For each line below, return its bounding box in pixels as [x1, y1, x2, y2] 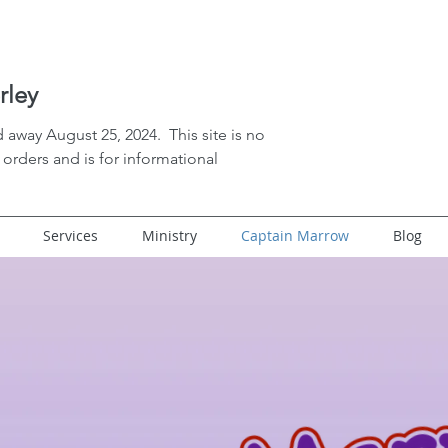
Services [43, 226, 98, 246]
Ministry [142, 226, 197, 246]
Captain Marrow [241, 226, 349, 246]
